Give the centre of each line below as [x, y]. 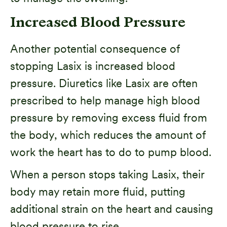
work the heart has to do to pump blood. [112, 152]
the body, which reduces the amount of [108, 135]
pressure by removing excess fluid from [109, 117]
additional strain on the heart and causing [112, 209]
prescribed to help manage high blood [105, 100]
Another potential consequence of [95, 48]
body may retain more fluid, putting [98, 191]
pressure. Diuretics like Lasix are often [104, 83]
